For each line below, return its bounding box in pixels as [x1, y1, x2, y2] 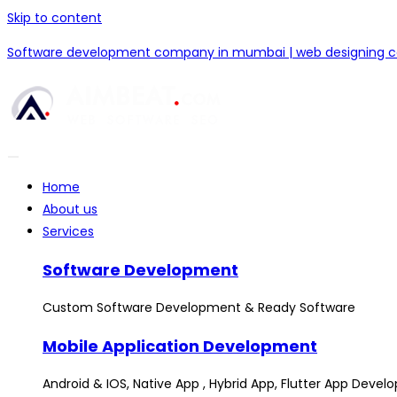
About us [43, 200, 97, 218]
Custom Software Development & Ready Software [43, 299, 355, 316]
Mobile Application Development [43, 335, 317, 357]
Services [43, 222, 94, 240]
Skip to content [7, 9, 102, 27]
